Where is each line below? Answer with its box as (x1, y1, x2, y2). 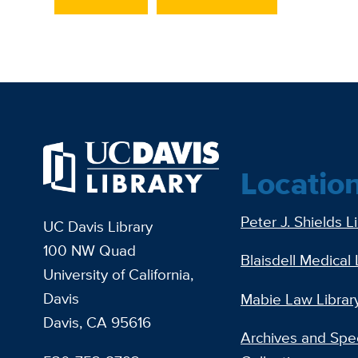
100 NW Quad (42, 240, 136, 262)
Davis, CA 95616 (42, 312, 151, 334)
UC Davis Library (42, 216, 153, 238)
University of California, (42, 264, 193, 286)
